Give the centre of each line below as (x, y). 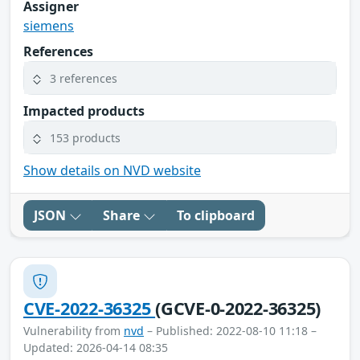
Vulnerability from (74, 331)
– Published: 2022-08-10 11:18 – (230, 331)
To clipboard (216, 216)
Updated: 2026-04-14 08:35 (96, 348)
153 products (85, 137)
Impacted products (84, 111)
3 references (84, 78)
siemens (49, 26)
